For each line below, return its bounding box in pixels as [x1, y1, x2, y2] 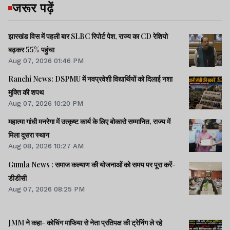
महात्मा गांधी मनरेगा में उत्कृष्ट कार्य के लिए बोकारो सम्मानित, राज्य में [8, 117, 170, 127]
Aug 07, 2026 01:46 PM [8, 56, 84, 65]
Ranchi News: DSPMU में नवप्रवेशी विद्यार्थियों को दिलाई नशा [8, 74, 172, 84]
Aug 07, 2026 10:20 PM [8, 99, 83, 108]
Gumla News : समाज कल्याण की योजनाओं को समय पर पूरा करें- [8, 159, 176, 169]
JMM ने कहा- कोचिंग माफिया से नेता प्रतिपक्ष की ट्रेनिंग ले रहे [8, 217, 162, 227]
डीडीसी [8, 172, 27, 183]
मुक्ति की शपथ [8, 87, 44, 98]
